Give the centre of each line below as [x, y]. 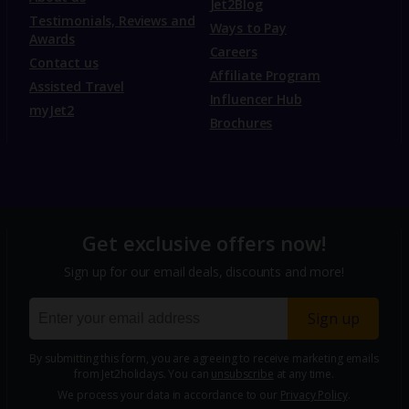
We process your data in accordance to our [169, 395]
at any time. [304, 374]
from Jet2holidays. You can [143, 374]
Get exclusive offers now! [204, 243]
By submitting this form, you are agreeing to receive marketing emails [204, 359]
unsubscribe [242, 374]
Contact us [64, 63]
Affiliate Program [265, 76]
